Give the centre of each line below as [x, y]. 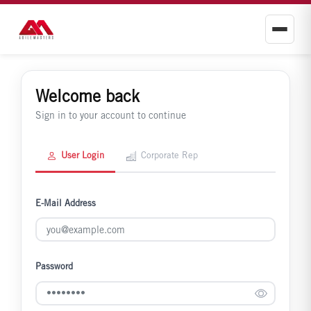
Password [54, 267]
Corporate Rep [169, 155]
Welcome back [87, 96]
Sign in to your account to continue [111, 115]
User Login [83, 155]
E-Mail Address [66, 203]
